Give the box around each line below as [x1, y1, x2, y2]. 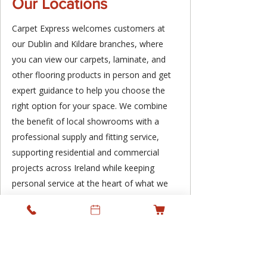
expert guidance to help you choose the [12, 85, 165, 97]
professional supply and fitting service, [12, 131, 159, 143]
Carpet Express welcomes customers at [12, 23, 165, 35]
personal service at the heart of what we [12, 178, 168, 190]
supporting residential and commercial [12, 147, 159, 159]
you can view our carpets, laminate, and [12, 54, 166, 66]
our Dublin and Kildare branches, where [12, 38, 163, 50]
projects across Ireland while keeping [12, 162, 154, 174]
